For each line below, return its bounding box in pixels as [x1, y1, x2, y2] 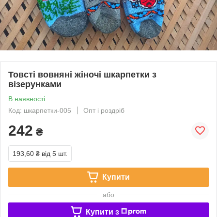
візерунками [8, 79, 62, 89]
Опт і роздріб [83, 106, 124, 114]
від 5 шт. [42, 149, 67, 157]
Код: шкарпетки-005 [8, 106, 71, 114]
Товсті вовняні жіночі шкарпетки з [8, 69, 156, 79]
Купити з [85, 207, 119, 216]
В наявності [8, 94, 45, 103]
